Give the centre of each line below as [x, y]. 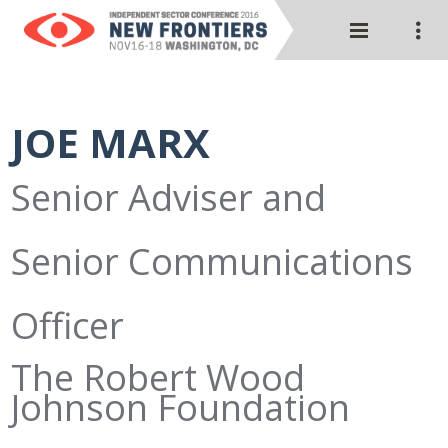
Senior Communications [212, 261]
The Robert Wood [158, 377]
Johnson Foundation [181, 407]
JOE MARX [111, 142]
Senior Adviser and [169, 197]
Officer [68, 325]
